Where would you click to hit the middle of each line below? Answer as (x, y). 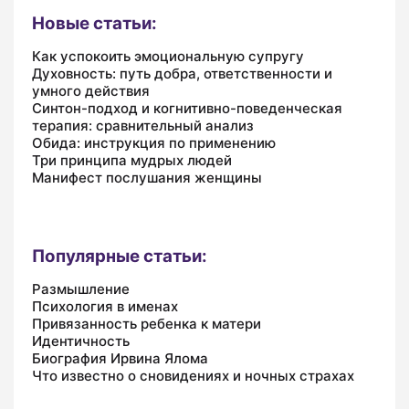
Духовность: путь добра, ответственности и (182, 73)
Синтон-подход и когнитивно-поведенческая (187, 108)
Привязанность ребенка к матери (147, 323)
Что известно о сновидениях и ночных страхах (193, 375)
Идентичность (81, 341)
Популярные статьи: (120, 256)
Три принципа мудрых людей (132, 160)
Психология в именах (105, 306)
